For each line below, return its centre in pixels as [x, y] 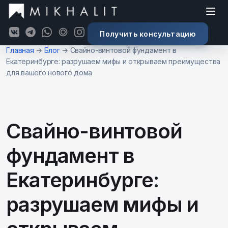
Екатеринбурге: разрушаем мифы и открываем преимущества [113, 61]
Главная [20, 50]
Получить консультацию [148, 34]
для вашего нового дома [49, 73]
